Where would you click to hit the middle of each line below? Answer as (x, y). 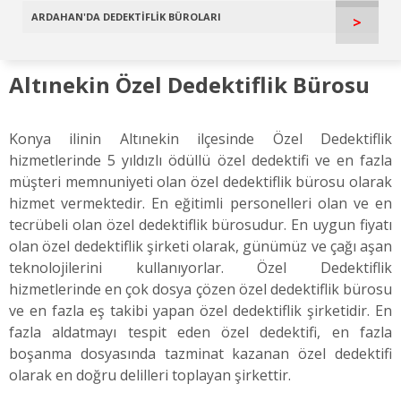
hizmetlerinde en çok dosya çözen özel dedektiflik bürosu (200, 289)
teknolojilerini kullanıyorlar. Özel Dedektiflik (200, 267)
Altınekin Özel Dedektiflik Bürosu (189, 84)
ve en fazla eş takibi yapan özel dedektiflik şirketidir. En (200, 310)
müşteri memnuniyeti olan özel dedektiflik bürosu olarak (200, 181)
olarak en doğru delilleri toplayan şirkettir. (150, 375)
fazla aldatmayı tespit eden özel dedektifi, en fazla (200, 332)
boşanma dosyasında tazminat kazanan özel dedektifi (200, 353)
